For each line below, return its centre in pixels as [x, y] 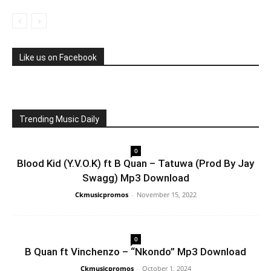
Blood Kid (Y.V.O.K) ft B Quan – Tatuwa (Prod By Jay [135, 163]
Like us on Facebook [58, 57]
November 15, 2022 [166, 194]
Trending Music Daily [59, 119]
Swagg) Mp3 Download [135, 178]
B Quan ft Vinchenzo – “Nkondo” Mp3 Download [135, 252]
